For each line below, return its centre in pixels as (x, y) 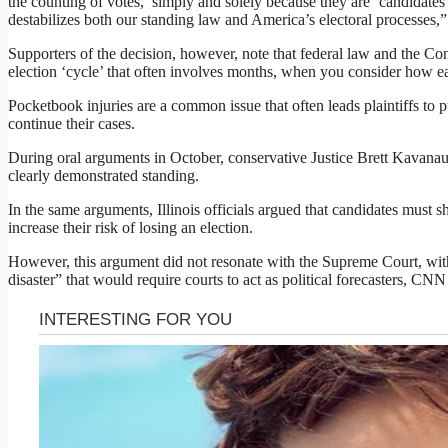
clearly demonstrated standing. (103, 176)
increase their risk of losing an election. (130, 228)
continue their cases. (71, 124)
